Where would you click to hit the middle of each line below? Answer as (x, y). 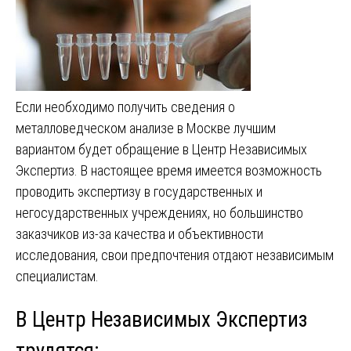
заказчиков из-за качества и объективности (139, 233)
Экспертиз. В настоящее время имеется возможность (169, 170)
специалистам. (57, 276)
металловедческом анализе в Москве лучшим (146, 128)
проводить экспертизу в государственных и (139, 191)
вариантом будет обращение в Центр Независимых (161, 149)
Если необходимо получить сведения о (125, 107)
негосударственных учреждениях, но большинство (159, 212)
